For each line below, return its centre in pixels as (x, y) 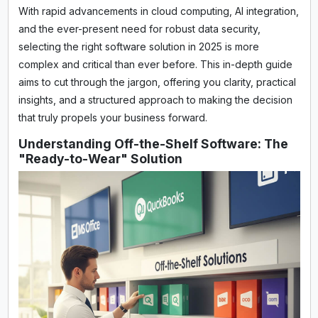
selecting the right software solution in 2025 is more (138, 46)
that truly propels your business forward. (113, 117)
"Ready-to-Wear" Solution (100, 158)
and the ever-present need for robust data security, (139, 28)
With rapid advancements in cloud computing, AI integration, (158, 11)
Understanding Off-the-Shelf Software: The (153, 143)
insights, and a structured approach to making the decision (155, 99)
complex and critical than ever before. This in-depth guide (155, 64)
